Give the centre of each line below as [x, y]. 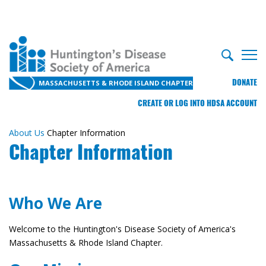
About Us [27, 133]
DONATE [245, 82]
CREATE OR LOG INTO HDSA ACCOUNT [197, 103]
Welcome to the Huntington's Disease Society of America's [122, 229]
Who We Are [56, 203]
